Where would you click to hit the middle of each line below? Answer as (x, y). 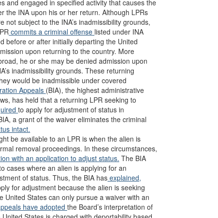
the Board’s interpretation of (110, 207)
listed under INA (119, 32)
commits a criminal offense (52, 32)
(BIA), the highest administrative (95, 90)
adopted (54, 207)
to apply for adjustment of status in (71, 109)
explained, (124, 178)
